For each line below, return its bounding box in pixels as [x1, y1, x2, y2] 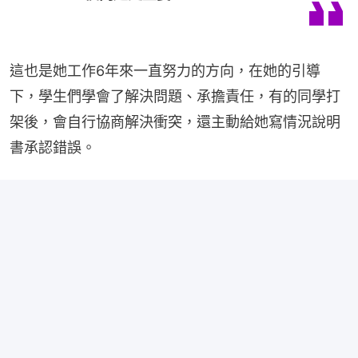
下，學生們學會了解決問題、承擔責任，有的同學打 [10, 88, 340, 105]
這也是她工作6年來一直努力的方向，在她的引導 [10, 62, 320, 80]
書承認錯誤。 [10, 139, 96, 157]
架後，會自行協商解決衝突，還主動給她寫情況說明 [10, 113, 340, 131]
